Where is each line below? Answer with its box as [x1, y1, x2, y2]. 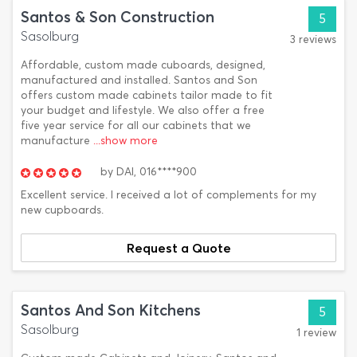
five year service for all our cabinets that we [21, 119, 251, 132]
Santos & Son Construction [21, 8, 214, 26]
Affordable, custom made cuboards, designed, [21, 58, 265, 72]
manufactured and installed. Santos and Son [21, 73, 257, 87]
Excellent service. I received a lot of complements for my [21, 188, 316, 202]
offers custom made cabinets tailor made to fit [21, 88, 273, 102]
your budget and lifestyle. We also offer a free [21, 104, 265, 117]
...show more [93, 134, 158, 147]
